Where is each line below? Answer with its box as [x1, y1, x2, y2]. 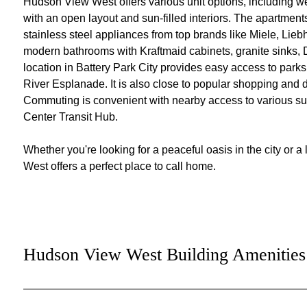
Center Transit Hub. [23, 111, 118, 123]
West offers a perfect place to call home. [23, 160, 216, 172]
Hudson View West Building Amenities [23, 244, 306, 265]
